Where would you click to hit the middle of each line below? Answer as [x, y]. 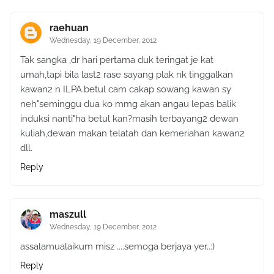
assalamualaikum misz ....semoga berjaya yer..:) [117, 246]
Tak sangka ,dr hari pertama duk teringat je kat [117, 60]
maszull [68, 214]
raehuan [69, 28]
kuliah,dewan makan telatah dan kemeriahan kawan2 [132, 133]
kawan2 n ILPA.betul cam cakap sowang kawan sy [126, 89]
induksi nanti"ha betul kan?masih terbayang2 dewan [129, 118]
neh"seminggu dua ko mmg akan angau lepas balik [128, 104]
